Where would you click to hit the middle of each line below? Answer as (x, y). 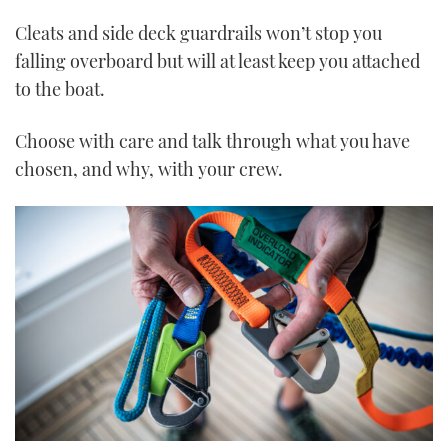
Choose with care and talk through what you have (212, 140)
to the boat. (60, 89)
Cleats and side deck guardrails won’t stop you (198, 33)
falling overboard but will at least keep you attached (217, 61)
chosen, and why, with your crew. (149, 168)
